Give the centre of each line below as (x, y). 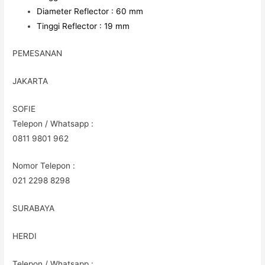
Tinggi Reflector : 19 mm (83, 26)
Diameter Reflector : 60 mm (90, 12)
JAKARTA (30, 81)
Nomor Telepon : (44, 166)
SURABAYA (34, 209)
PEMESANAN (38, 53)
